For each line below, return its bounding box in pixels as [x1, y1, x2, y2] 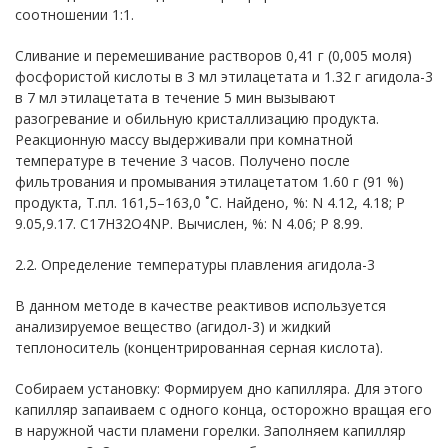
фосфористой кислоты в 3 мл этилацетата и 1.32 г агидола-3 [15, 66, 433, 86]
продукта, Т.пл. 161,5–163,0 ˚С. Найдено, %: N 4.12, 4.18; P [15, 192, 405, 212]
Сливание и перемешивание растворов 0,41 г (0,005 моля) [15, 45, 412, 65]
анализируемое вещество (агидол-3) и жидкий [15, 316, 331, 336]
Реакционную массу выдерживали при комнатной [15, 129, 353, 149]
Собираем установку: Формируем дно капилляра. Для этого [15, 378, 423, 398]
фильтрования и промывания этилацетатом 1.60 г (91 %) [15, 171, 404, 191]
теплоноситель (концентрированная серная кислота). [15, 337, 383, 357]
